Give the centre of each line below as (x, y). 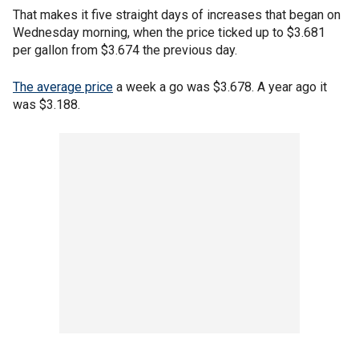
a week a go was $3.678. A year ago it (220, 87)
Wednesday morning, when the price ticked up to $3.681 (169, 32)
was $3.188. (46, 105)
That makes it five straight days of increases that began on (177, 15)
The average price (63, 87)
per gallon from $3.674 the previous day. (125, 50)
